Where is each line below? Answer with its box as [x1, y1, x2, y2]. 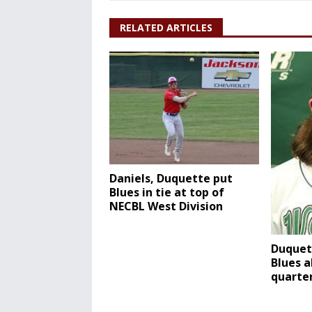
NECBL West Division [109, 198, 223, 214]
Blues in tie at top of [109, 184, 224, 200]
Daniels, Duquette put [109, 170, 233, 186]
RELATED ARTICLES [120, 21, 212, 35]
